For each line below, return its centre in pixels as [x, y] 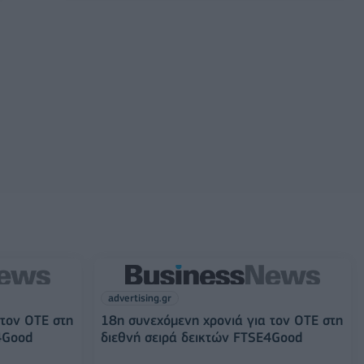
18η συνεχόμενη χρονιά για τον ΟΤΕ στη [221, 320]
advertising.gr [139, 298]
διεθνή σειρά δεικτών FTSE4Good [201, 337]
